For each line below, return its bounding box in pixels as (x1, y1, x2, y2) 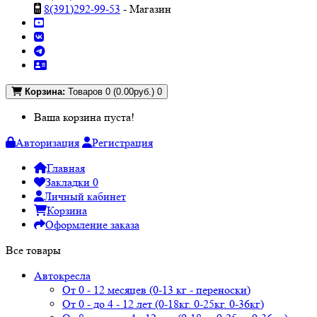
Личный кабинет (44, 190, 126, 203)
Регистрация (92, 136, 153, 149)
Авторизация (16, 136, 79, 149)
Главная (47, 161, 85, 175)
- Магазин (120, 2, 171, 16)
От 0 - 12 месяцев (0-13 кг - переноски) (62, 283, 250, 296)
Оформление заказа (45, 218, 139, 231)
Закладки (45, 175, 93, 189)
